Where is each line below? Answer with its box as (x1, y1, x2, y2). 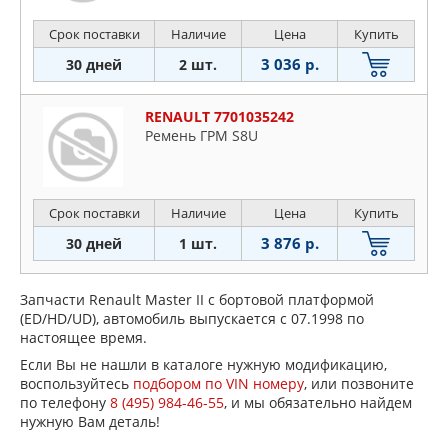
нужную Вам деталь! (20, 412, 160, 432)
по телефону (20, 393, 110, 413)
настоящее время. (20, 328, 147, 348)
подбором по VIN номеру (133, 374, 304, 394)
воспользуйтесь (20, 374, 133, 394)
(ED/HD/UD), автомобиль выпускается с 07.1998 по (20, 309, 364, 329)
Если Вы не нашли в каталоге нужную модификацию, (20, 355, 387, 375)
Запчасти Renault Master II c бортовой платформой (20, 290, 374, 310)
